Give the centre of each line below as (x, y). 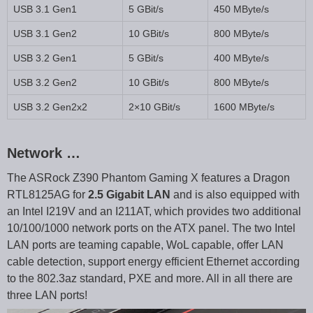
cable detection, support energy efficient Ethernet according (153, 261)
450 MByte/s (241, 9)
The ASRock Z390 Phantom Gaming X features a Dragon (148, 177)
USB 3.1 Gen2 (45, 33)
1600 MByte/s (244, 107)
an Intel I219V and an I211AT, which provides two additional (154, 211)
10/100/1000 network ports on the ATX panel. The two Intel (151, 228)
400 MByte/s (241, 58)
